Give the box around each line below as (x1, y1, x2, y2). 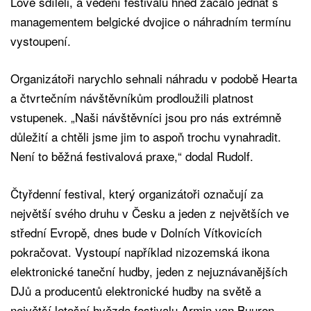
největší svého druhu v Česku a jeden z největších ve (10, 203, 289, 221)
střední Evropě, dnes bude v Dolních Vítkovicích (10, 223, 262, 241)
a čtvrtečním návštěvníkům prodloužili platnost (10, 88, 253, 106)
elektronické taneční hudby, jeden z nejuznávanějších (10, 262, 287, 280)
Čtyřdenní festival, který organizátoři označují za (10, 184, 263, 202)
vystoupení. (10, 31, 71, 49)
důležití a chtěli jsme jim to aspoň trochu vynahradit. (10, 127, 281, 145)
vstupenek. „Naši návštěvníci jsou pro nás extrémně (10, 108, 281, 126)
